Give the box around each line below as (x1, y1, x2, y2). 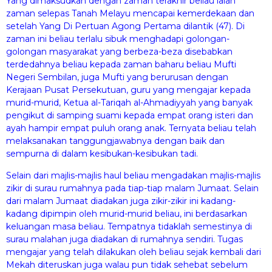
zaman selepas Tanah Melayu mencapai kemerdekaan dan (6, 8, 254, 19)
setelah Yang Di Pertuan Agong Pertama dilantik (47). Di (6, 21, 245, 32)
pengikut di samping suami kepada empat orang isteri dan (6, 110, 253, 121)
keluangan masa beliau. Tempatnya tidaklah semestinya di (6, 220, 252, 232)
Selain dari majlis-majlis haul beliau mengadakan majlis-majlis (6, 169, 260, 181)
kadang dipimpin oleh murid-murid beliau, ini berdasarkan (6, 208, 247, 219)
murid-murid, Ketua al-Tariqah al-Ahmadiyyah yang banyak (6, 97, 253, 109)
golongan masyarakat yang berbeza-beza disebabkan (6, 46, 233, 58)
